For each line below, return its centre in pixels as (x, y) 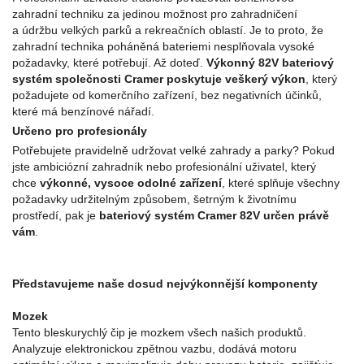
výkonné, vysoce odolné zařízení (131, 182)
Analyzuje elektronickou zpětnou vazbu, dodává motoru (154, 348)
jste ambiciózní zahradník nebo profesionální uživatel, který (164, 166)
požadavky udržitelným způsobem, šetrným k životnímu (154, 199)
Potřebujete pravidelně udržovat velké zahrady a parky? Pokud (173, 150)
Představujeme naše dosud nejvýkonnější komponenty (165, 283)
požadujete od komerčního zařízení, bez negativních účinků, (167, 95)
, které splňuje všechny (281, 182)
